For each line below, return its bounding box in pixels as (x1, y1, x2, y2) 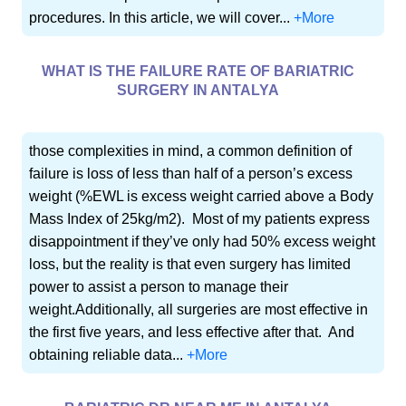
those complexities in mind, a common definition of (29, 143, 353, 159)
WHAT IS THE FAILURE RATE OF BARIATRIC (41, 63, 354, 80)
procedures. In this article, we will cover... (29, 10, 295, 26)
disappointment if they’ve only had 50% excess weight (29, 234, 376, 250)
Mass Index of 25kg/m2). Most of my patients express (29, 211, 371, 227)
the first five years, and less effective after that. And (29, 324, 355, 341)
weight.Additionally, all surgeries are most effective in (29, 302, 369, 318)
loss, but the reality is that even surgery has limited (29, 256, 352, 273)
